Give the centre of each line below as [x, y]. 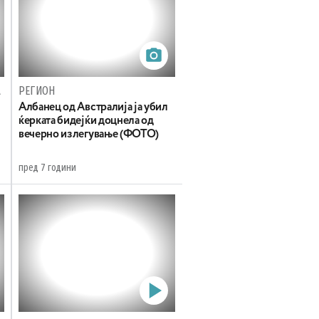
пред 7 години [47, 168]
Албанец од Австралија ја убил [93, 108]
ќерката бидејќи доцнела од [86, 121]
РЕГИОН [37, 91]
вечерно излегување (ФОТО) [89, 135]
